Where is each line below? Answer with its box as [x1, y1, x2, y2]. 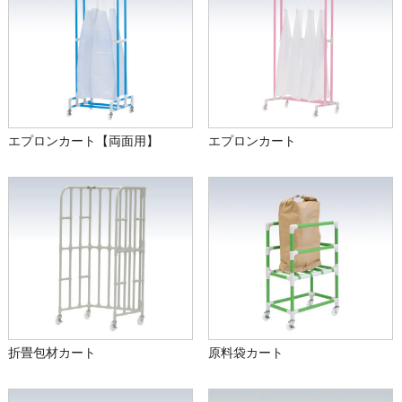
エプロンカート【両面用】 [7, 134, 159, 149]
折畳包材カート [7, 345, 96, 361]
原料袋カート [208, 345, 284, 361]
